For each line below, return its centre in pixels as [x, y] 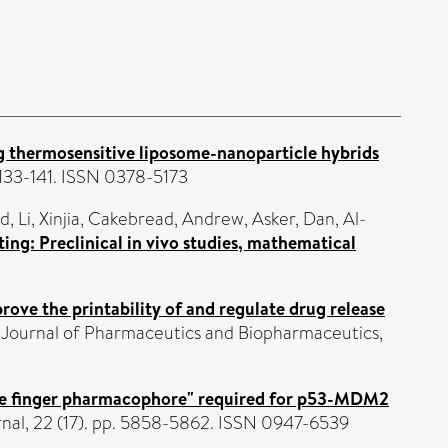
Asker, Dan [293, 218]
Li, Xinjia [49, 218]
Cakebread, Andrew [166, 218]
